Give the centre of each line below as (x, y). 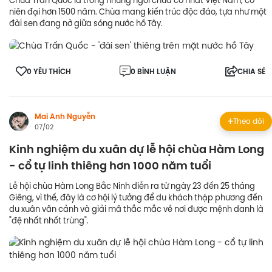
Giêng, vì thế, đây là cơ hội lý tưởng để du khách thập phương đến (136, 197)
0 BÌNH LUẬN (154, 71)
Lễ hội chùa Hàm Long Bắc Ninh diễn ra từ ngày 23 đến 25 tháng (132, 185)
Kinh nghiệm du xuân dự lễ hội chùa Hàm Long (137, 149)
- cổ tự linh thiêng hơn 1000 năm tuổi (110, 165)
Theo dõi (249, 121)
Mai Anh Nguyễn (65, 116)
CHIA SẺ (251, 71)
